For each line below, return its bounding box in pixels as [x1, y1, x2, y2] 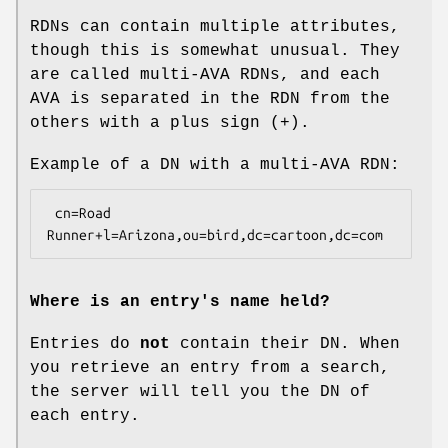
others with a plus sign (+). [30, 113, 310, 132]
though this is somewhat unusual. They [30, 41, 400, 60]
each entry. [30, 406, 140, 425]
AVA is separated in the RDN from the [30, 89, 390, 108]
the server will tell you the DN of [30, 382, 370, 401]
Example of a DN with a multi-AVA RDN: [30, 155, 400, 174]
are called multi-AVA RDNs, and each [30, 65, 380, 84]
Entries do [30, 334, 140, 353]
